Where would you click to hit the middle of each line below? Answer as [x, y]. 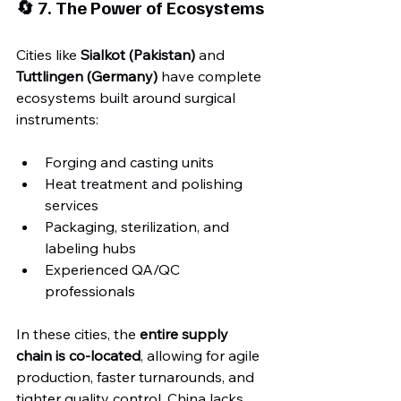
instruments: [57, 119]
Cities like [48, 55]
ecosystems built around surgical [128, 98]
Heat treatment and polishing [145, 183]
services [72, 205]
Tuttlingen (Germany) [87, 76]
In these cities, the [78, 334]
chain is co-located [78, 355]
